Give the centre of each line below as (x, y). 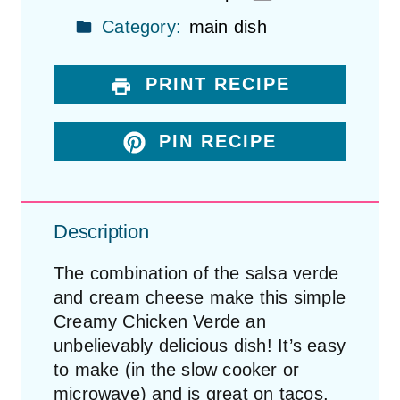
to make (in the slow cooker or (177, 369)
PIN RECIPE (215, 141)
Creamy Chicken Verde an (160, 321)
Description (101, 231)
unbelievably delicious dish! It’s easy (200, 345)
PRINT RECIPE (215, 84)
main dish (228, 27)
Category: (139, 27)
